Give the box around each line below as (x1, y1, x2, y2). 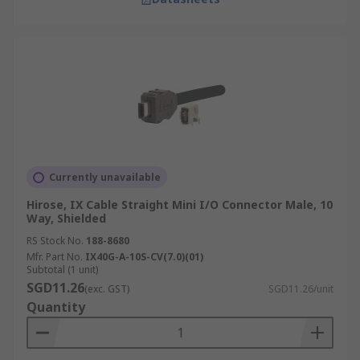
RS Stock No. (27, 234, 84, 247)
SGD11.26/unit (268, 282, 333, 296)
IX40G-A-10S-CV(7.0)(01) (85, 250, 203, 264)
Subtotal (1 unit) (27, 263, 98, 276)
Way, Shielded (27, 211, 106, 226)
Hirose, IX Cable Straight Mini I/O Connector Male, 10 (27, 197, 333, 212)
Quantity (27, 298, 85, 316)
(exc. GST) (84, 282, 129, 296)
